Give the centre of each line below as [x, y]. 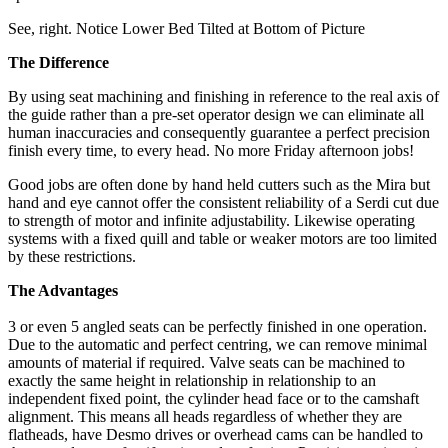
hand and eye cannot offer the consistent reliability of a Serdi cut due [223, 203]
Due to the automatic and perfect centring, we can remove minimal [217, 345]
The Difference [58, 63]
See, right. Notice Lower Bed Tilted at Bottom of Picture [186, 29]
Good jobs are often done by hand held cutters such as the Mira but [219, 185]
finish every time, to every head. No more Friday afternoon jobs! [211, 151]
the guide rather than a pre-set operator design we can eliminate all [216, 115]
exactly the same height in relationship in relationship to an [192, 381]
